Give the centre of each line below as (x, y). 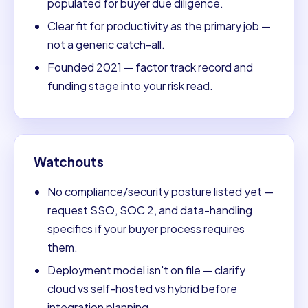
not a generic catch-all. (106, 44)
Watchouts (69, 162)
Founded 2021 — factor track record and (150, 67)
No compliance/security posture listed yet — (161, 192)
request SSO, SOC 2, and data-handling (150, 210)
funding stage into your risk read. (130, 85)
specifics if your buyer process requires (146, 229)
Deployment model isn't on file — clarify (146, 270)
